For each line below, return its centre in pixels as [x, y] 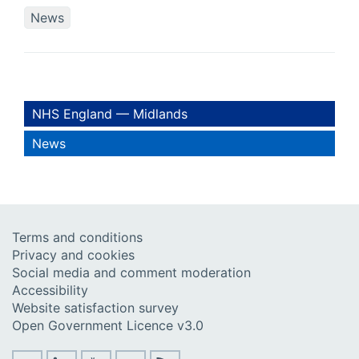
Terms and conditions [77, 238]
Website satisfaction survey [95, 308]
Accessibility [50, 290]
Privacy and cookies [73, 255]
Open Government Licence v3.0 [108, 326]
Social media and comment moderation [131, 273]
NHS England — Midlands [110, 114]
